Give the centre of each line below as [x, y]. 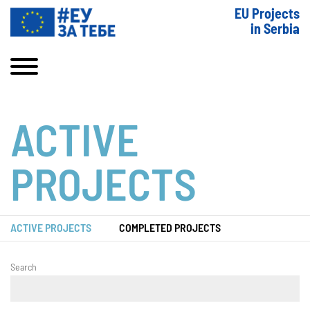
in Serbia [275, 30]
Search [24, 268]
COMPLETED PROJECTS [170, 228]
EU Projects [267, 15]
